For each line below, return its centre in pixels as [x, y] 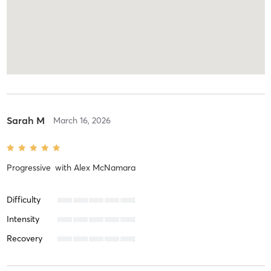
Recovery [24, 239]
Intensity [23, 219]
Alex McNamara [104, 168]
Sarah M [25, 121]
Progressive [30, 168]
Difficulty [23, 200]
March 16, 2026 [82, 121]
